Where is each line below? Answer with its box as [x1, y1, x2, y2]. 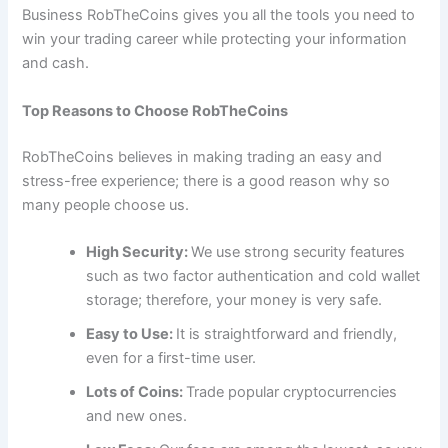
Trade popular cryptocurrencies [186, 383, 398, 401]
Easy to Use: [86, 325, 177, 343]
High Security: [86, 243, 192, 261]
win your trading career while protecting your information [22, 30, 408, 49]
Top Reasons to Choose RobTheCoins [22, 101, 289, 120]
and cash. [22, 54, 90, 73]
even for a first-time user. [86, 349, 261, 367]
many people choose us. [22, 195, 190, 214]
